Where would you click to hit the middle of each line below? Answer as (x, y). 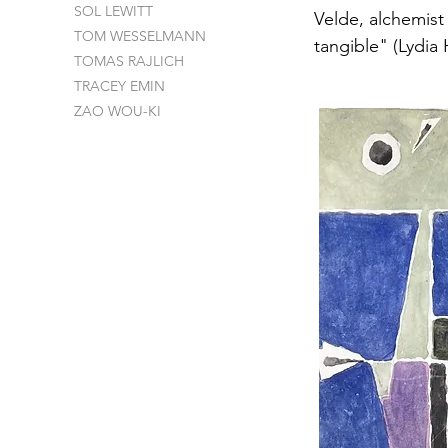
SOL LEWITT (113, 11)
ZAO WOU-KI (117, 111)
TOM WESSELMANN (139, 36)
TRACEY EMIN (119, 86)
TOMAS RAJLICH (128, 61)
